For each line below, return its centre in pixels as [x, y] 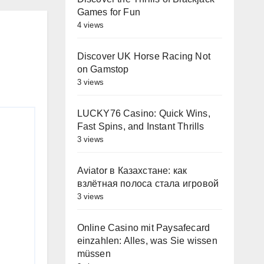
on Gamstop [103, 69]
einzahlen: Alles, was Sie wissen [147, 241]
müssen [94, 254]
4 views [90, 25]
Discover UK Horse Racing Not [144, 56]
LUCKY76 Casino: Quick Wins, [143, 113]
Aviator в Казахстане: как [132, 171]
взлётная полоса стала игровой [148, 184]
